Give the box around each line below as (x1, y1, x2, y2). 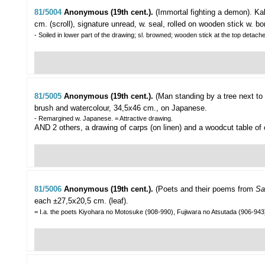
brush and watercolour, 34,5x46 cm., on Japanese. (34, 104, 207, 113)
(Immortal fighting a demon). (156, 8, 252, 17)
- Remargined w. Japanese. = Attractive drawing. (34, 115, 173, 122)
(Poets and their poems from (156, 185, 256, 194)
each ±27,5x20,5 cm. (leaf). (34, 196, 128, 206)
